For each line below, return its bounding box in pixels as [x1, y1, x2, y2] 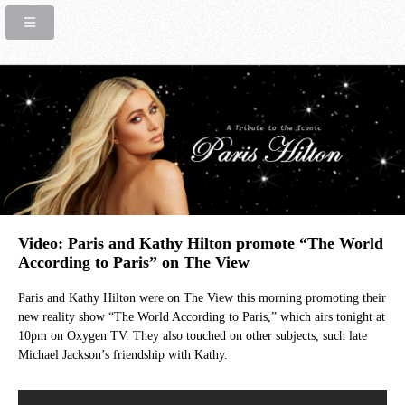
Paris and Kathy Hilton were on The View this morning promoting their [18, 291, 386, 306]
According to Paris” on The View [18, 253, 250, 271]
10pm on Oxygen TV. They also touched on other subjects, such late [18, 329, 367, 344]
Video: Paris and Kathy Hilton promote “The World [18, 234, 383, 252]
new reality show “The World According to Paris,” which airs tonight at [18, 310, 385, 325]
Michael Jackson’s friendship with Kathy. [18, 348, 228, 363]
